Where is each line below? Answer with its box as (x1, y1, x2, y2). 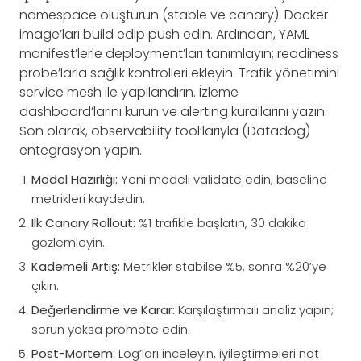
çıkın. (31, 277, 59, 295)
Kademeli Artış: (31, 258, 120, 276)
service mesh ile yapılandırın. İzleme (19, 83, 239, 102)
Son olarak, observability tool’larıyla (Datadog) (19, 122, 310, 141)
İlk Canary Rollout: (31, 214, 135, 232)
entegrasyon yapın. (19, 141, 142, 160)
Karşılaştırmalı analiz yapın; (175, 301, 334, 319)
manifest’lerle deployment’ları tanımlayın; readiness (19, 44, 338, 64)
